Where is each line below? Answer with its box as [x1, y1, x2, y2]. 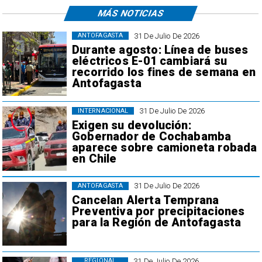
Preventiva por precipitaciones [71, 205, 245, 219]
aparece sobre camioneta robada [71, 140, 257, 154]
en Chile [71, 151, 117, 166]
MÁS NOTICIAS [96, 8, 166, 19]
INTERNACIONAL [77, 106, 129, 115]
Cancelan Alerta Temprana [71, 194, 219, 208]
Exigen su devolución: [71, 118, 191, 132]
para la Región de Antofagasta [71, 216, 242, 230]
